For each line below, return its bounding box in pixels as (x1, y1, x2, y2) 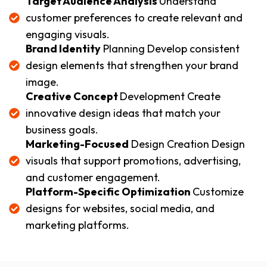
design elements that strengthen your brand (25, 58, 238, 72)
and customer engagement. (25, 170, 160, 184)
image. (25, 74, 59, 89)
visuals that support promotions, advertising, (25, 153, 241, 167)
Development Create (119, 89, 221, 103)
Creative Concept (25, 89, 120, 103)
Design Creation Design (128, 136, 245, 151)
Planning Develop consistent (100, 41, 240, 55)
